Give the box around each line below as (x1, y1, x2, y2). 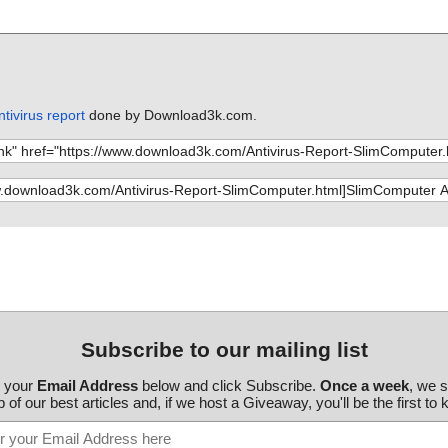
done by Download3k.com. (84, 106, 257, 123)
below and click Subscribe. (137, 376, 320, 394)
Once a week (319, 376, 409, 394)
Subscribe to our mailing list (80, 337, 368, 361)
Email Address (36, 376, 138, 394)
